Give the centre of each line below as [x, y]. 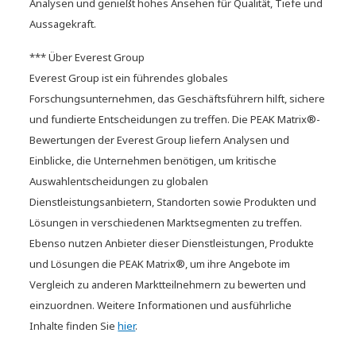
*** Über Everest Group [87, 57]
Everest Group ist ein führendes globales [129, 77]
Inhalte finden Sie [74, 325]
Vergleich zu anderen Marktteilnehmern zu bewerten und [168, 284]
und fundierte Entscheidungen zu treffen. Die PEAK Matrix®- [175, 119]
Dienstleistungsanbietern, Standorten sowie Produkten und [173, 201]
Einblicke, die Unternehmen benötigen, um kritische [153, 160]
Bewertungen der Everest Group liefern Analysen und [160, 139]
